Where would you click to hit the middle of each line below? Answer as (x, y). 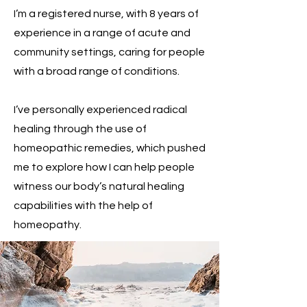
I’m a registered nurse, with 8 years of (106, 13)
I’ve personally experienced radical (100, 109)
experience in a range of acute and (102, 33)
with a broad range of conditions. (97, 71)
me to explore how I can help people (104, 167)
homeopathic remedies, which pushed (110, 148)
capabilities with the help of (83, 205)
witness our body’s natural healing (99, 186)
